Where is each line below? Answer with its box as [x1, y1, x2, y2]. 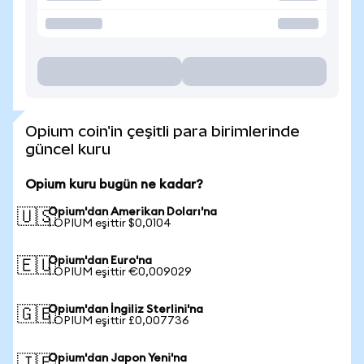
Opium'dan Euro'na [48, 255, 152, 266]
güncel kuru [25, 141, 110, 158]
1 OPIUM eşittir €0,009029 [48, 266, 192, 278]
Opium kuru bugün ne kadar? [25, 178, 203, 191]
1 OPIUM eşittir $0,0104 [48, 218, 171, 229]
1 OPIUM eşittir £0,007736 [48, 315, 189, 327]
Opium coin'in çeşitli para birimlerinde [25, 123, 300, 140]
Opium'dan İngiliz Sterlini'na [48, 304, 203, 315]
